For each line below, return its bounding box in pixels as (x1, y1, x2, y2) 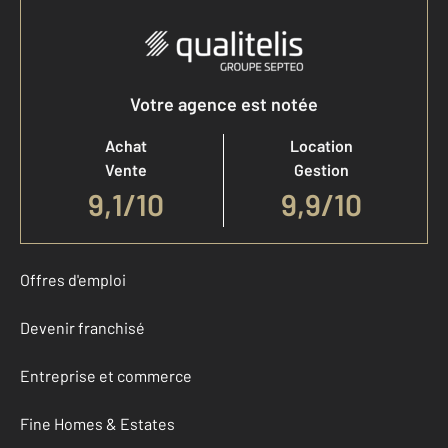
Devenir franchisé (20, 317, 145, 337)
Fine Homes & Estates (20, 413, 175, 433)
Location (290, 135, 353, 155)
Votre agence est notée (130, 92, 318, 115)
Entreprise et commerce (20, 365, 192, 385)
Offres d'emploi (20, 269, 126, 289)
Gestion (294, 159, 349, 179)
